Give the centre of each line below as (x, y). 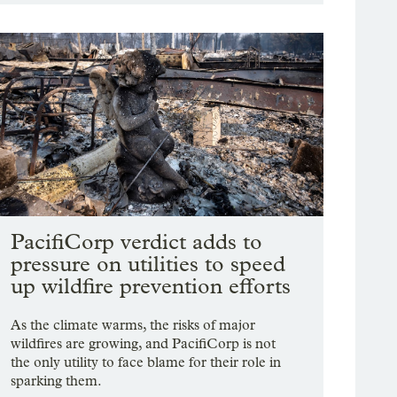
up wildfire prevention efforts (151, 286)
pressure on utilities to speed (148, 264)
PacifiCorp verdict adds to (137, 242)
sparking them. (57, 381)
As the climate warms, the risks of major (133, 325)
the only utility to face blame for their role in (146, 362)
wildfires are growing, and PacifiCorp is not (144, 344)
